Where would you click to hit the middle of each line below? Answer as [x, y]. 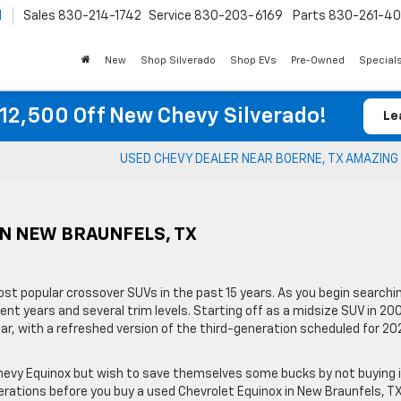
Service [170, 17]
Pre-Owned [318, 61]
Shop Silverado [178, 61]
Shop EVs [253, 61]
